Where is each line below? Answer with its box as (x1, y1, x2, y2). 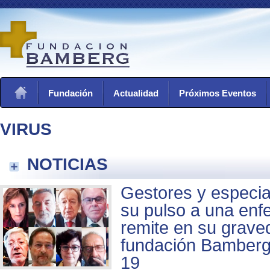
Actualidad (113, 88, 159, 98)
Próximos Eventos (179, 88, 256, 98)
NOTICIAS (27, 154, 108, 174)
